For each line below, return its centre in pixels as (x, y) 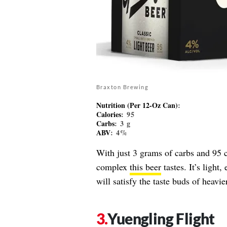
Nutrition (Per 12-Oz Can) (137, 105)
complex (113, 166)
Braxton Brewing (122, 87)
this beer (145, 166)
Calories (108, 114)
